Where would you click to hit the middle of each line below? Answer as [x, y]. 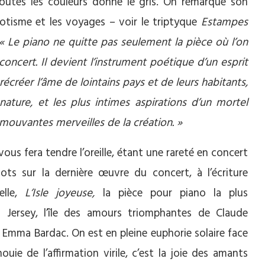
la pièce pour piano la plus [175, 194]
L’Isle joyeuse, [64, 194]
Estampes [224, 23]
